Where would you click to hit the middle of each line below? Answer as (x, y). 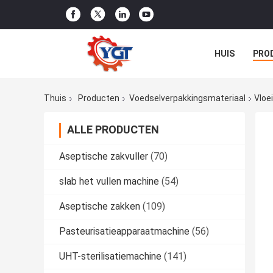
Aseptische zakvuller (104, 157)
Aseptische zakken (100, 207)
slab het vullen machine (109, 182)
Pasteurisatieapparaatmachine (124, 232)
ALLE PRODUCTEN (113, 130)
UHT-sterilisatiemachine (110, 257)
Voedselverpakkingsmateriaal (187, 98)
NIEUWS (231, 81)
